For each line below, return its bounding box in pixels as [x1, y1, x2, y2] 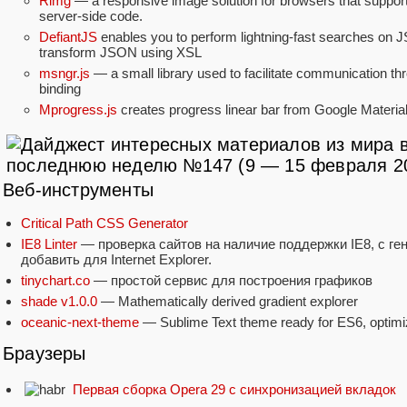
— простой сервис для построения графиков [90, 272, 372, 288]
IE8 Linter [21, 235, 77, 252]
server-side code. [39, 8, 143, 25]
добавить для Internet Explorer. [21, 251, 212, 267]
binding [39, 81, 81, 97]
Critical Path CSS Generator [21, 214, 188, 231]
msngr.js [39, 65, 90, 82]
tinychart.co [21, 272, 90, 288]
